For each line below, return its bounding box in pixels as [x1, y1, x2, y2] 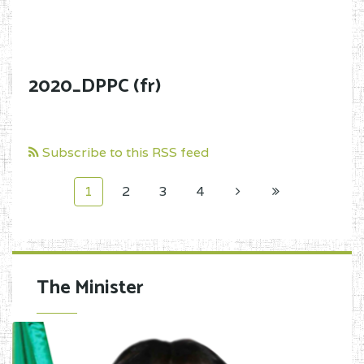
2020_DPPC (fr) [28, 71, 161, 102]
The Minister [37, 272, 144, 304]
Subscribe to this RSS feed [39, 144, 209, 161]
